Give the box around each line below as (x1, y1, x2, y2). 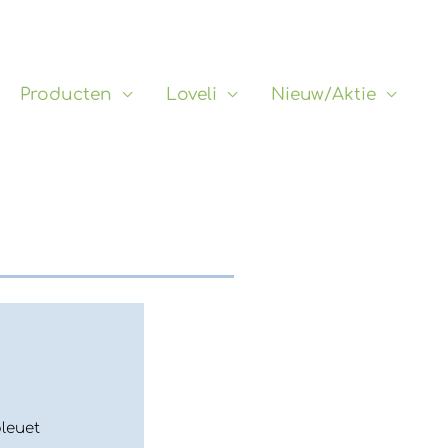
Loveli (166, 85, 217, 104)
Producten (20, 85, 112, 104)
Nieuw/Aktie (271, 85, 376, 104)
